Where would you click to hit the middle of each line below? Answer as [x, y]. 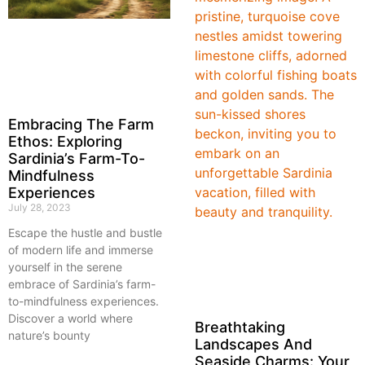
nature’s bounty [49, 336]
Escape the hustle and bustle [85, 233]
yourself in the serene [65, 267]
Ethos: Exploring [65, 142]
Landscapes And [253, 345]
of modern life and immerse [81, 250]
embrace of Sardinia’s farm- [82, 284]
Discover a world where [70, 319]
